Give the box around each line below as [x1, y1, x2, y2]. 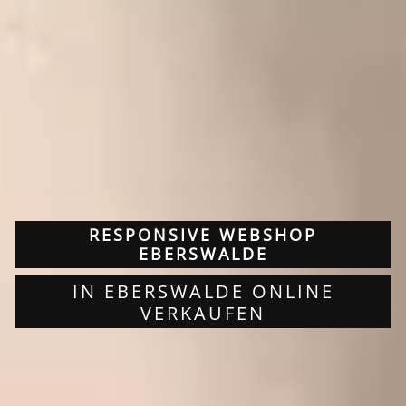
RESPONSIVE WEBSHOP [89, 223, 317, 246]
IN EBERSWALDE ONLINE [72, 277, 334, 304]
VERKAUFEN [140, 299, 266, 325]
